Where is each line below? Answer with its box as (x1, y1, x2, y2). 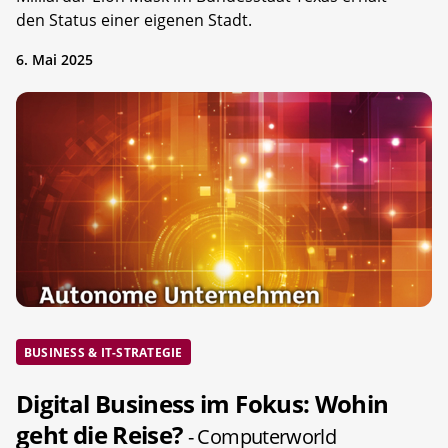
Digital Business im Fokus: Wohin (16, 386, 389, 420)
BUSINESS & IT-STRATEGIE (24, 343, 183, 361)
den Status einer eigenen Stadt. (16, 8, 252, 31)
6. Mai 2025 (16, 49, 93, 69)
